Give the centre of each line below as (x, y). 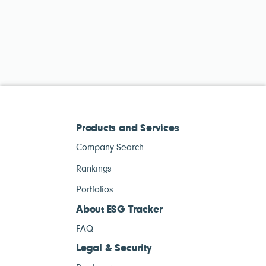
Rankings (94, 169)
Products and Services (128, 129)
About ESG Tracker (119, 210)
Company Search (110, 148)
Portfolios (95, 190)
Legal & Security (114, 249)
